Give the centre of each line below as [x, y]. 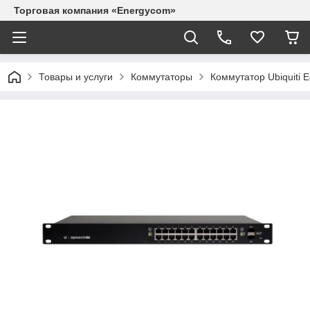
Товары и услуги [76, 77]
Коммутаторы [162, 77]
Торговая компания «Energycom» [95, 10]
